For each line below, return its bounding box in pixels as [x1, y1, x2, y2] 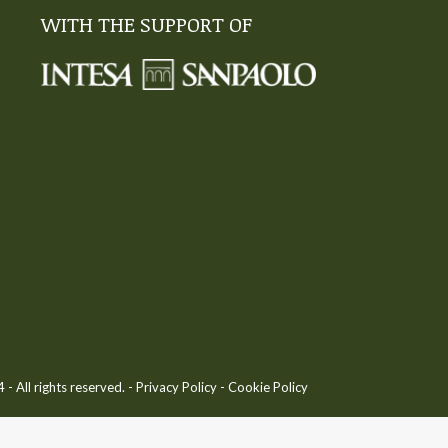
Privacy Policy [136, 378, 217, 395]
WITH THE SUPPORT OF [40, 10, 252, 38]
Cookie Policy [228, 378, 308, 395]
